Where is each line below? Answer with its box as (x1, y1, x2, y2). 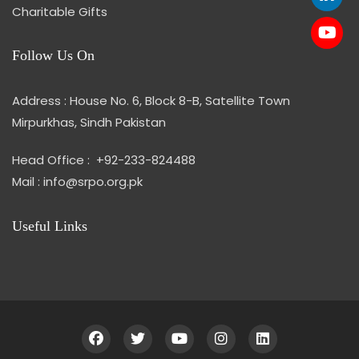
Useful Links (12, 218, 87, 235)
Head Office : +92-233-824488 (12, 151, 196, 169)
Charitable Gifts (12, 3, 107, 21)
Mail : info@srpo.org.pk (12, 173, 143, 191)
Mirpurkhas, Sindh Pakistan (12, 114, 166, 131)
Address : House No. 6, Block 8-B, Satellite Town (12, 92, 290, 110)
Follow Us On (12, 47, 95, 64)
